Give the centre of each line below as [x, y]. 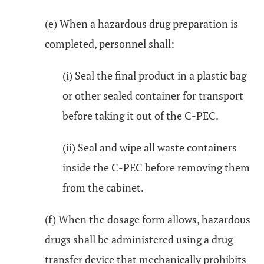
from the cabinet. [103, 187]
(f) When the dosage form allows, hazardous [148, 219]
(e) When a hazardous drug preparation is [141, 24]
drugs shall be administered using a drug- [141, 239]
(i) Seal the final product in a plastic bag [154, 75]
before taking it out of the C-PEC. [141, 115]
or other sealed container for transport [153, 95]
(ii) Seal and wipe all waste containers [150, 147]
